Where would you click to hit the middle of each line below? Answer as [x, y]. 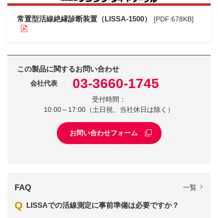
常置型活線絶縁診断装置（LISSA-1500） [84, 18]
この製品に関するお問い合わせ [68, 69]
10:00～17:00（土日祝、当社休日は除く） [109, 109]
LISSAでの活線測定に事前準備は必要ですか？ [102, 205]
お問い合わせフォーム [103, 133]
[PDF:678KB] [173, 19]
